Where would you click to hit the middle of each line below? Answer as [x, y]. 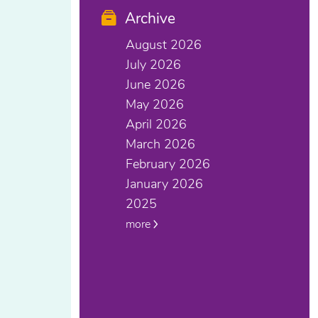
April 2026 [156, 124]
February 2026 [168, 164]
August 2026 [164, 45]
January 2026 [164, 184]
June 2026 [155, 84]
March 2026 [160, 144]
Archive [150, 18]
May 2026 [155, 104]
